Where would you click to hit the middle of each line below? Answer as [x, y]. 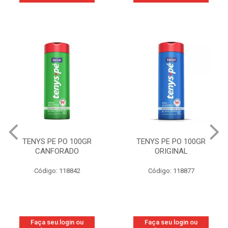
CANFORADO [57, 151]
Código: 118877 [171, 170]
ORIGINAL [171, 151]
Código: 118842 [57, 170]
